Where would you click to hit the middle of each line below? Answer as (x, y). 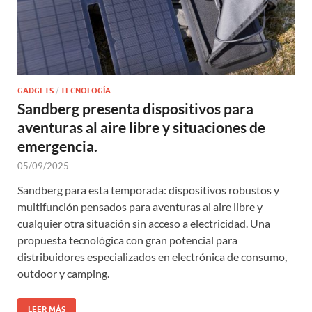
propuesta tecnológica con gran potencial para (127, 240)
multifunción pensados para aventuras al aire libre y (140, 207)
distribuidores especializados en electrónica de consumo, (152, 257)
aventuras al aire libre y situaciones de (141, 127)
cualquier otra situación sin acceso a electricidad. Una (144, 224)
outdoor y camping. (63, 274)
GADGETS (36, 91)
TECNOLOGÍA (86, 91)
